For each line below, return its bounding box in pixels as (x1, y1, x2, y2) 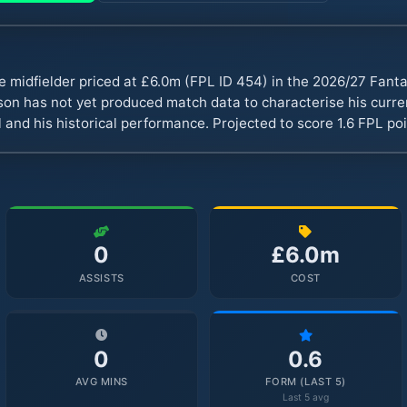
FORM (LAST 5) (264, 375, 346, 389)
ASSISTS (78, 271, 124, 284)
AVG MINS (74, 375, 128, 389)
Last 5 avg (282, 392, 329, 404)
